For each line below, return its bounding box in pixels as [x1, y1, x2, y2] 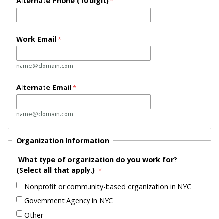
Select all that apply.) [19, 165, 95, 175]
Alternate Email [16, 82, 71, 92]
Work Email [16, 34, 56, 44]
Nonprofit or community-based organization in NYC [24, 181, 191, 191]
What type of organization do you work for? [16, 154, 177, 164]
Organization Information [16, 135, 109, 145]
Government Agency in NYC [24, 196, 113, 205]
